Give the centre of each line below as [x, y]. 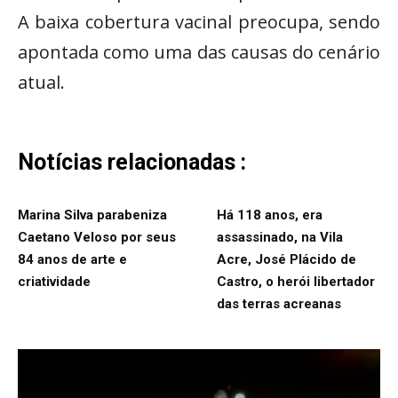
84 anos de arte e [72, 259]
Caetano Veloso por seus [97, 237]
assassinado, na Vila [280, 237]
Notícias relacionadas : [132, 162]
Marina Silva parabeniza [92, 215]
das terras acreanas [279, 303]
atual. [41, 82]
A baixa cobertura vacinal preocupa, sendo [199, 21]
